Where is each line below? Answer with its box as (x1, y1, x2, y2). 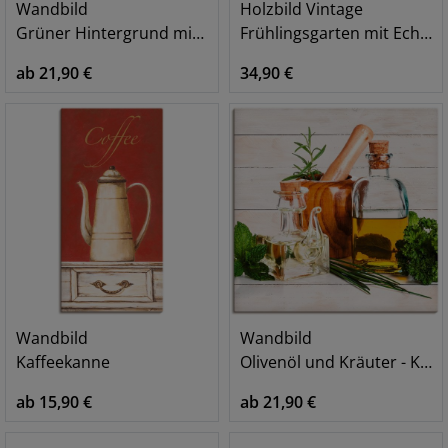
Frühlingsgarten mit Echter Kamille (240, 22, 420, 44)
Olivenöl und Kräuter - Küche (240, 351, 420, 373)
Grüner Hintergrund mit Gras (16, 22, 192, 44)
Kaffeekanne (16, 351, 110, 373)
